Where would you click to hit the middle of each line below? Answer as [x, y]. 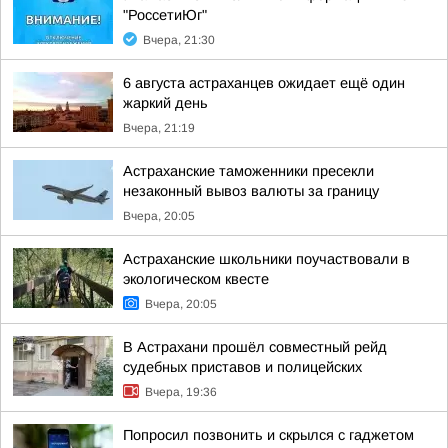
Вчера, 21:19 [159, 128]
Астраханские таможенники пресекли [248, 171]
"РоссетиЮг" [165, 15]
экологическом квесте [196, 279]
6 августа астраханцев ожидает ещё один [264, 83]
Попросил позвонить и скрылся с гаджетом [268, 435]
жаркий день [165, 103]
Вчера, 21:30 [179, 40]
